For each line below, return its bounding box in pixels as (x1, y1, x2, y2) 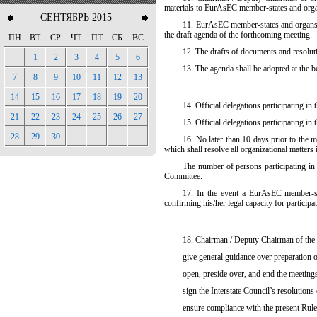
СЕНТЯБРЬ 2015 (40, 12, 112, 23)
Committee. (164, 171, 202, 181)
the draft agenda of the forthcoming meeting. (164, 30, 312, 40)
